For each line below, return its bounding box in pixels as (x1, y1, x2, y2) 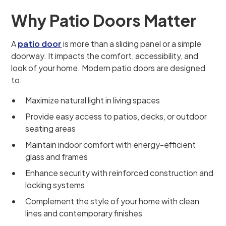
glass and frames (25, 151, 88, 162)
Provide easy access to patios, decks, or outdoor (25, 111, 207, 122)
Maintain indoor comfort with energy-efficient (25, 139, 196, 150)
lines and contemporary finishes (25, 208, 143, 218)
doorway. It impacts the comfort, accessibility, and (11, 50, 199, 61)
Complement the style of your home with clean (25, 196, 200, 206)
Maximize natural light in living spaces (25, 95, 160, 105)
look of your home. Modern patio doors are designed (11, 63, 206, 73)
